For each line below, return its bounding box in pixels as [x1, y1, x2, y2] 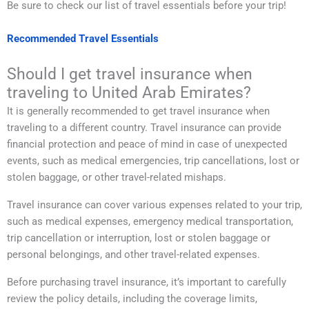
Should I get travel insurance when [7, 65, 252, 83]
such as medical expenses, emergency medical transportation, [7, 215, 293, 228]
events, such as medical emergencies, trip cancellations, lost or [7, 154, 299, 167]
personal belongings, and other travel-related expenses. [7, 248, 260, 261]
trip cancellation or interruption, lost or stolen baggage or [7, 232, 270, 244]
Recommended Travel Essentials [7, 32, 159, 45]
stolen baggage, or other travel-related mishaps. [7, 171, 226, 183]
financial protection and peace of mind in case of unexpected [7, 138, 287, 150]
